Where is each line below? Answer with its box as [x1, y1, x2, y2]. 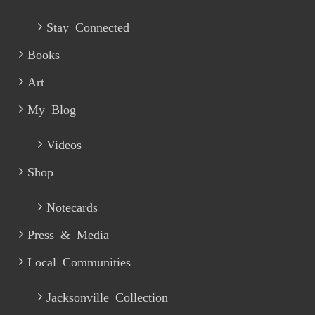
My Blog [27, 101, 77, 115]
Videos [46, 136, 82, 150]
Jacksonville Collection [46, 289, 169, 302]
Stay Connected [46, 19, 130, 32]
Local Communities [27, 254, 131, 267]
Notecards [46, 199, 98, 212]
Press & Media [27, 226, 110, 240]
